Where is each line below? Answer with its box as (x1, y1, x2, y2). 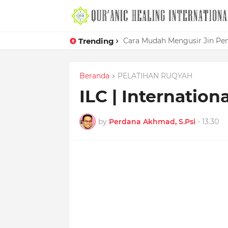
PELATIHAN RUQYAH (117, 71, 192, 80)
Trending (78, 36, 114, 46)
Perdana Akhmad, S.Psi (108, 117, 195, 126)
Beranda (79, 71, 109, 80)
